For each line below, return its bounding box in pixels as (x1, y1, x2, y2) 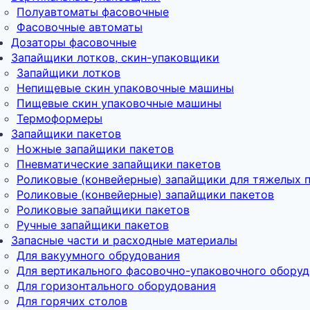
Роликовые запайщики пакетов (17, 202, 190, 217)
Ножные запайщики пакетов (17, 141, 174, 156)
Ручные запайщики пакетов (17, 217, 169, 232)
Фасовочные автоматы (17, 19, 143, 34)
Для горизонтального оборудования (17, 278, 216, 293)
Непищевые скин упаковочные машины (17, 80, 234, 95)
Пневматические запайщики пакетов (17, 156, 221, 171)
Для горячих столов (17, 293, 127, 308)
